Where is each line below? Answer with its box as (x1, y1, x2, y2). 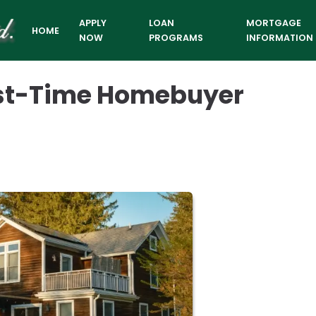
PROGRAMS (148, 32, 203, 44)
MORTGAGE (245, 17, 301, 29)
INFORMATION (245, 32, 313, 44)
